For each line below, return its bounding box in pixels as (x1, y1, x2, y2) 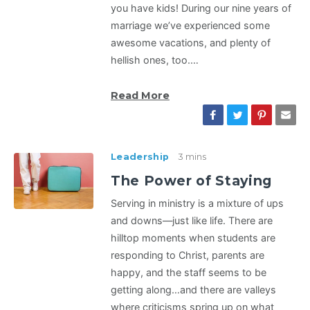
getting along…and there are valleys (111, 284, 276, 296)
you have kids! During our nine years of (111, 2, 291, 15)
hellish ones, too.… (111, 54, 199, 66)
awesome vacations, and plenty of (111, 37, 271, 49)
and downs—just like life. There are (111, 215, 273, 227)
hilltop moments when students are (111, 232, 275, 244)
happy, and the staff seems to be (111, 266, 266, 279)
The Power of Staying (111, 172, 272, 190)
